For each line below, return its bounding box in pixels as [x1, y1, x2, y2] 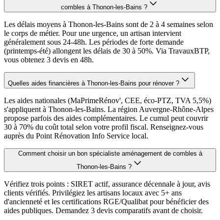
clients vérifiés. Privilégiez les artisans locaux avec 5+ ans [4, 189, 182, 197]
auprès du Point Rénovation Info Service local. [4, 132, 148, 140]
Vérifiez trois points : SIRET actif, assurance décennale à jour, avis [4, 180, 210, 189]
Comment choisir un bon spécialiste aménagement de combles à [18, 150, 202, 158]
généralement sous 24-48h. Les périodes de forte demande [4, 38, 184, 47]
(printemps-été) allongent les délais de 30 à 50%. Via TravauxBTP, [4, 47, 210, 55]
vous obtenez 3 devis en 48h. [4, 55, 94, 64]
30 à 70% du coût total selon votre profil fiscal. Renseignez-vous [4, 123, 203, 132]
